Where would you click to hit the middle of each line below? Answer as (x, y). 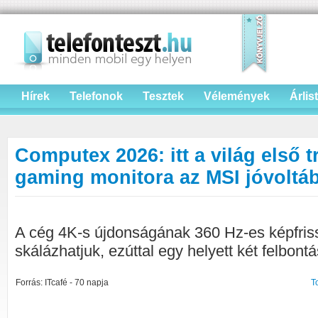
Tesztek (163, 96)
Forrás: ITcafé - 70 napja (62, 283)
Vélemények (237, 96)
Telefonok (96, 96)
